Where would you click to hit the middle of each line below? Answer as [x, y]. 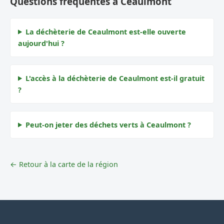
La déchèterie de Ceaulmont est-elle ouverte [106, 31]
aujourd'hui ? [41, 43]
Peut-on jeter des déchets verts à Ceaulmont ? [108, 124]
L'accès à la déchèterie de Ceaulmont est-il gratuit [115, 78]
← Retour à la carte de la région [64, 164]
